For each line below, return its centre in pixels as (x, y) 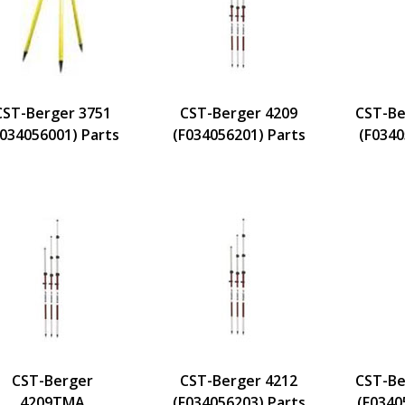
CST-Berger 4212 (239, 380)
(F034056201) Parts (239, 134)
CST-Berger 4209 (239, 113)
